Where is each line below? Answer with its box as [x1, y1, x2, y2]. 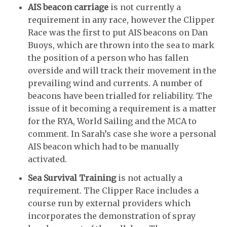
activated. [28, 154, 67, 164]
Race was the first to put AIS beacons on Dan [28, 27, 208, 37]
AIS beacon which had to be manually [28, 141, 179, 152]
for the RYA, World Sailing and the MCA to [28, 116, 197, 126]
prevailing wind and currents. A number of [28, 78, 202, 88]
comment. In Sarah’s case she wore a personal [28, 128, 216, 139]
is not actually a [116, 173, 182, 183]
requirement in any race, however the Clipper [28, 14, 215, 25]
